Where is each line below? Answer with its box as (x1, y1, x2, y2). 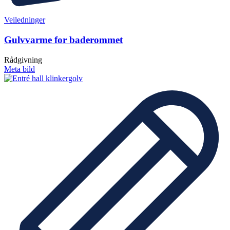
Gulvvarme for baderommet (4, 34, 123, 45)
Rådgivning (4, 55, 42, 64)
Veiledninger (4, 15, 45, 25)
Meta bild (4, 64, 35, 73)
